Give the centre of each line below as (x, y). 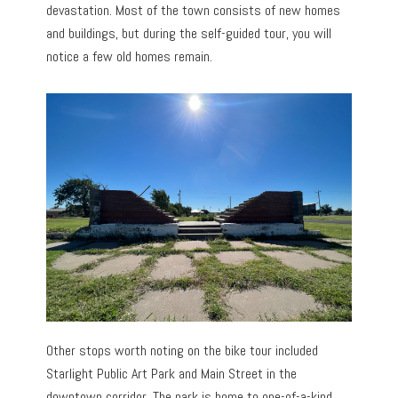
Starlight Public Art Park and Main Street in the (172, 374)
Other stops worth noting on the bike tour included (183, 351)
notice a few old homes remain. (130, 56)
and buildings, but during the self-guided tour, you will (189, 33)
